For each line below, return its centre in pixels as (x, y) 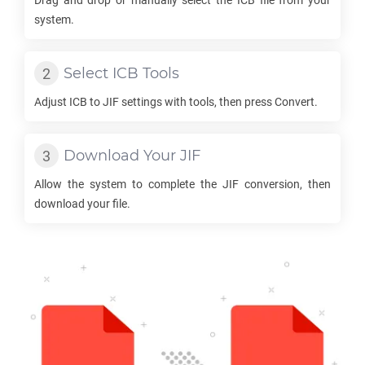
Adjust (52, 102)
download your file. (82, 204)
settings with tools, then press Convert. (218, 102)
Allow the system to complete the (128, 184)
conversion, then (285, 184)
